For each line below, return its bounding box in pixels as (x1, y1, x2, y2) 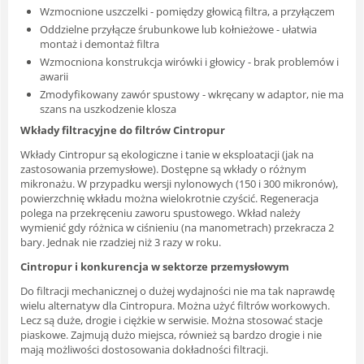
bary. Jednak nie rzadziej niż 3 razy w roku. (20, 234, 221, 249)
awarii (40, 68, 68, 84)
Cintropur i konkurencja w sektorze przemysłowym (20, 258, 289, 274)
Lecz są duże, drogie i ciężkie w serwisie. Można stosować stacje (20, 312, 323, 327)
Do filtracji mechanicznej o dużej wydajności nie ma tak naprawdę (20, 283, 335, 298)
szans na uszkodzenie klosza (40, 101, 176, 116)
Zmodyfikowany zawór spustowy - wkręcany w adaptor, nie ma (40, 86, 344, 102)
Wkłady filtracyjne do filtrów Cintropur (20, 122, 225, 137)
